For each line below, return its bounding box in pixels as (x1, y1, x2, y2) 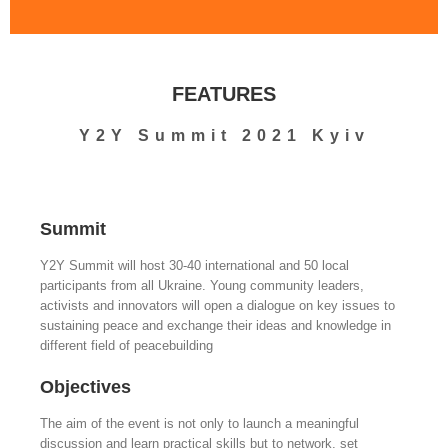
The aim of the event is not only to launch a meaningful (40, 416, 359, 431)
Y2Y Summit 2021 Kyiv (78, 127, 370, 144)
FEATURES (172, 83, 276, 105)
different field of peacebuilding (40, 338, 213, 353)
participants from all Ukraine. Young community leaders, (40, 278, 364, 293)
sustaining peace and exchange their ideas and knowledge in (40, 318, 391, 333)
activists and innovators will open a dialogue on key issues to (40, 298, 395, 313)
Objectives (40, 377, 131, 397)
